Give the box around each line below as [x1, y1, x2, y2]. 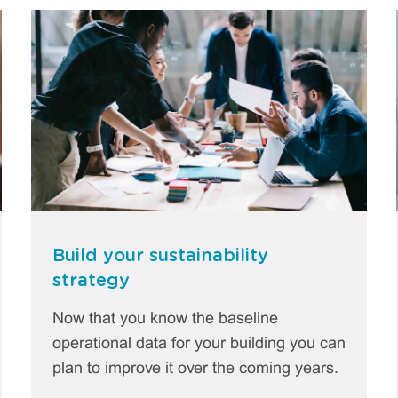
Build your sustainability [52, 246, 268, 265]
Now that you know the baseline [52, 311, 278, 327]
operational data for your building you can [52, 336, 346, 352]
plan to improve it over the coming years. [52, 361, 338, 377]
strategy [52, 271, 130, 290]
